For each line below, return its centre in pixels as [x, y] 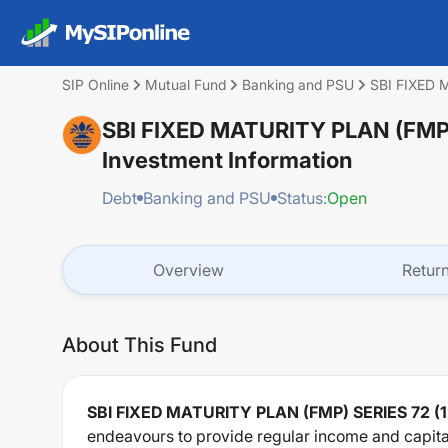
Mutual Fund [185, 84]
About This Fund [139, 345]
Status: [302, 198]
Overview [188, 270]
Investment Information [227, 160]
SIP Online [95, 84]
